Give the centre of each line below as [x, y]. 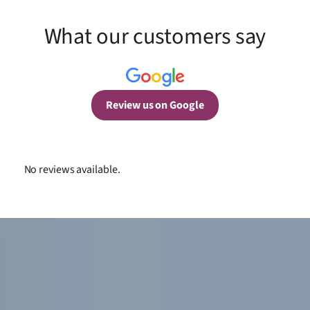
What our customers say [155, 37]
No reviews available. [72, 169]
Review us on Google [155, 105]
